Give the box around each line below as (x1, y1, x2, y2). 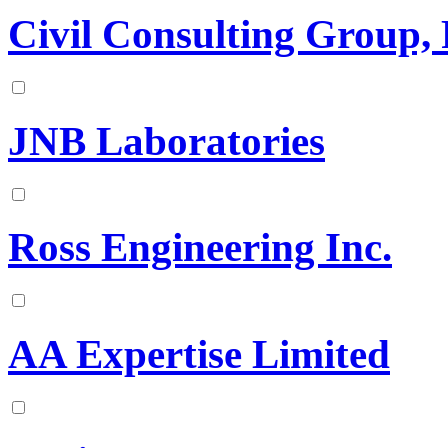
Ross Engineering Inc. (8, 225, 392, 271)
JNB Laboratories (8, 118, 325, 164)
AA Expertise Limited (8, 332, 390, 378)
